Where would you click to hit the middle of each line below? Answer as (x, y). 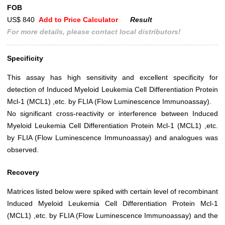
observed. (23, 150)
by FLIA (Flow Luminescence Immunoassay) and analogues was (113, 138)
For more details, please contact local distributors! (94, 32)
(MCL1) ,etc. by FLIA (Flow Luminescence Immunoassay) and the (113, 216)
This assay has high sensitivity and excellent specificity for (113, 78)
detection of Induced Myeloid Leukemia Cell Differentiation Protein (113, 90)
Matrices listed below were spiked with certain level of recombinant (113, 192)
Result (141, 20)
